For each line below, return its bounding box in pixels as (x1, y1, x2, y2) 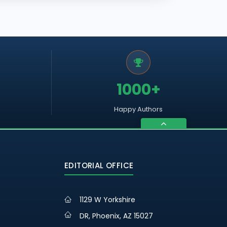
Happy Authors (114, 104, 163, 114)
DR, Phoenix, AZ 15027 (80, 211, 153, 221)
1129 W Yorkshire (80, 195, 135, 205)
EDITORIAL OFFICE (64, 160, 134, 171)
